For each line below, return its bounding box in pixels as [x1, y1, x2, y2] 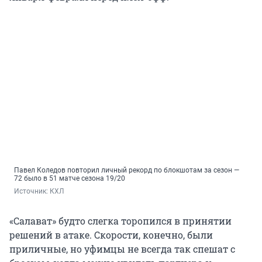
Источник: [14, 187, 50, 196]
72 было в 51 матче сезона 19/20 [14, 174, 125, 183]
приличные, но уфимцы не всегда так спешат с [9, 243, 235, 256]
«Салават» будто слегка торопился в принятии [9, 215, 232, 227]
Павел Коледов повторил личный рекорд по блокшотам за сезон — [14, 166, 239, 175]
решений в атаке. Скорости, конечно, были [9, 229, 213, 242]
